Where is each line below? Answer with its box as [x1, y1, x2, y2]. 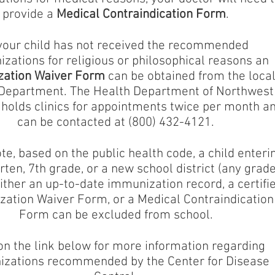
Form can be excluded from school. [18, 207, 213, 223]
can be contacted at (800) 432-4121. [17, 115, 214, 130]
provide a [2, 7, 56, 22]
